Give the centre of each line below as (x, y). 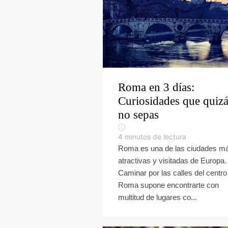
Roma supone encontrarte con (168, 185)
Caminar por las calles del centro (173, 173)
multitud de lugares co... (158, 197)
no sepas (138, 115)
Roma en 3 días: (156, 87)
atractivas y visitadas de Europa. (172, 161)
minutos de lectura (155, 137)
